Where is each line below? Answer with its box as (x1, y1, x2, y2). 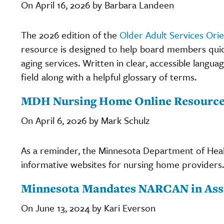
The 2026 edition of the (21, 27, 119, 41)
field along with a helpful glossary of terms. (21, 69, 199, 83)
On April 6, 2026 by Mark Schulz (21, 113, 149, 127)
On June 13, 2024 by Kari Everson (21, 200, 155, 214)
